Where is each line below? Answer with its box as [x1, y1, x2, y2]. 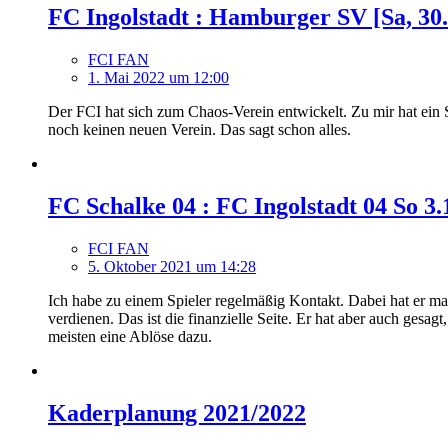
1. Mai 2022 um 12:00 [88, 69, 229, 87]
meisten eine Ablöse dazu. [48, 328, 212, 346]
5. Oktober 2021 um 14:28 [88, 258, 256, 276]
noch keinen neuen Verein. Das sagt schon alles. [48, 121, 351, 139]
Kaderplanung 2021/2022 [48, 400, 306, 427]
